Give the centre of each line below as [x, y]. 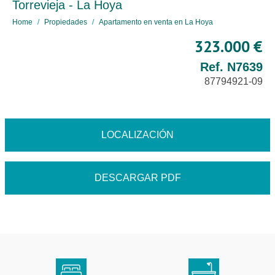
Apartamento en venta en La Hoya [156, 22]
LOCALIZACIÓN [137, 135]
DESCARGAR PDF [137, 178]
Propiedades [66, 22]
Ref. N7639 [231, 67]
